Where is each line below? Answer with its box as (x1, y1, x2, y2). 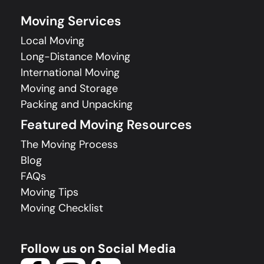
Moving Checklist (21, 201, 103, 216)
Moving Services (21, 12, 121, 30)
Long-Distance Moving (21, 49, 130, 64)
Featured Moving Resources (21, 116, 192, 134)
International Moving (21, 65, 120, 80)
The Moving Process (21, 137, 118, 152)
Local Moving (21, 34, 84, 48)
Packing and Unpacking (21, 97, 133, 112)
